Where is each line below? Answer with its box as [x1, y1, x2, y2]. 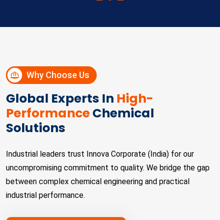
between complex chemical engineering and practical [6, 177, 190, 186]
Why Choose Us [25, 70, 89, 80]
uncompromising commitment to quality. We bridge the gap [6, 163, 210, 172]
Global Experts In [6, 90, 116, 107]
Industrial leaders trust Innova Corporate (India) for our [6, 149, 194, 159]
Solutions [6, 119, 65, 137]
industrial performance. [6, 191, 85, 200]
